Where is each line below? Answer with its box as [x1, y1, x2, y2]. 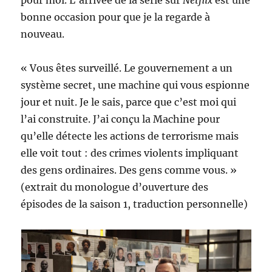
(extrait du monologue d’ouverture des [21, 181, 209, 193]
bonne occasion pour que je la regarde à [21, 11, 211, 23]
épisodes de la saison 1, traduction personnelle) [21, 198, 248, 210]
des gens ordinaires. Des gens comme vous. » [21, 164, 237, 176]
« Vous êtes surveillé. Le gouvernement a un [21, 62, 233, 74]
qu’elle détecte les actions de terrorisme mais [21, 130, 239, 142]
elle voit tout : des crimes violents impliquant [21, 147, 239, 159]
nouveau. [21, 28, 65, 40]
